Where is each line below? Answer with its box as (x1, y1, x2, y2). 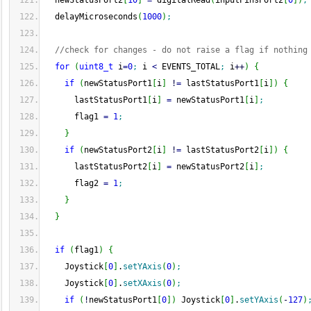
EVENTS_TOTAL (157, 62, 220, 72)
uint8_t (79, 62, 113, 72)
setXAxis (123, 278, 162, 288)
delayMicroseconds (45, 12, 137, 22)
